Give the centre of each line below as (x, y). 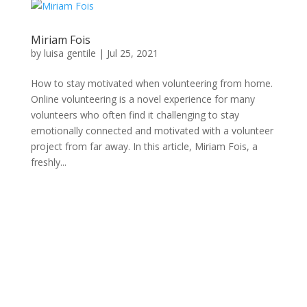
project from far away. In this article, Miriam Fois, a (144, 146)
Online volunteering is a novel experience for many (143, 99)
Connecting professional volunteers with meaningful (146, 285)
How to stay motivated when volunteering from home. (151, 83)
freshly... (48, 162)
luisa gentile (70, 53)
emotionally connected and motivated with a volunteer (152, 131)
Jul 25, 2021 (132, 53)
